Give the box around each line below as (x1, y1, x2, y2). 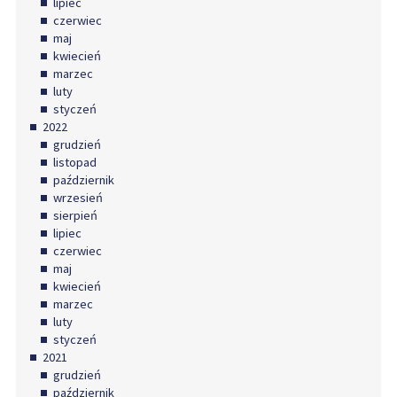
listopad (52, 154, 97, 171)
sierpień (52, 207, 97, 224)
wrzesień (52, 190, 103, 206)
